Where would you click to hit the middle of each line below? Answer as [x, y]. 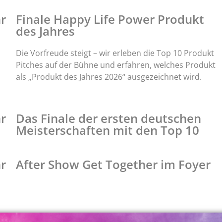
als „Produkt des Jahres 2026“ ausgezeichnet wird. [110, 77]
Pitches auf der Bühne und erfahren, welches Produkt [115, 65]
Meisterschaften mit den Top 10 [107, 130]
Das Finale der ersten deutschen [108, 118]
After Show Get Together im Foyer [113, 164]
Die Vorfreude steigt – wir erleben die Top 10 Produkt [115, 53]
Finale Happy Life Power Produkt [110, 19]
